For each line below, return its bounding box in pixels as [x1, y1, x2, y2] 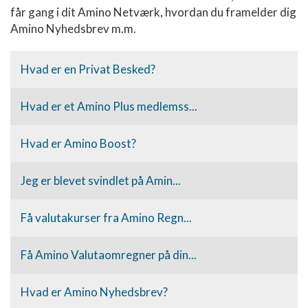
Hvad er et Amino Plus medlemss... [21, 99, 197, 113]
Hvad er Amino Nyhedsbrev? [21, 285, 168, 299]
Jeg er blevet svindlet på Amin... [21, 173, 181, 188]
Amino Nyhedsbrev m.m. [10, 21, 136, 36]
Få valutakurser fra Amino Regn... [21, 210, 192, 225]
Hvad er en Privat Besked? [21, 62, 155, 76]
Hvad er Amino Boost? [21, 136, 136, 151]
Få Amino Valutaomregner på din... [21, 247, 197, 262]
